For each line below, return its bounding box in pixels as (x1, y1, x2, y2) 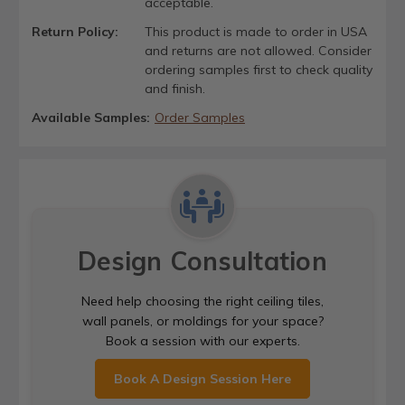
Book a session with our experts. (105, 333, 300, 350)
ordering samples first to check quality (144, 61, 372, 79)
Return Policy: (32, 24, 118, 41)
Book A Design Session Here (114, 371, 291, 388)
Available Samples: (32, 109, 150, 127)
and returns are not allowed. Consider (144, 42, 372, 60)
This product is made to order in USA (144, 24, 367, 41)
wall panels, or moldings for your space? (81, 313, 324, 330)
